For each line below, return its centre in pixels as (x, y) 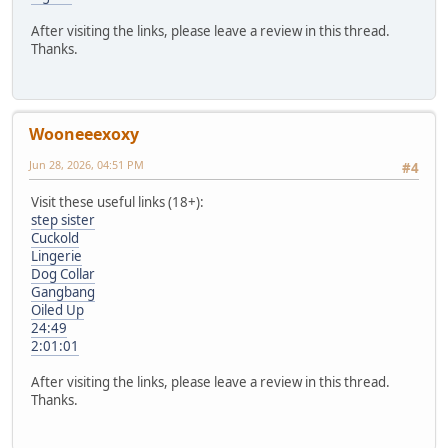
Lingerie (56, 256)
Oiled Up (57, 310)
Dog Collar (63, 274)
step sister (63, 220)
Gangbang (63, 292)
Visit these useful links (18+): (117, 202)
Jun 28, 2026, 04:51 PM (86, 165)
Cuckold (55, 238)
